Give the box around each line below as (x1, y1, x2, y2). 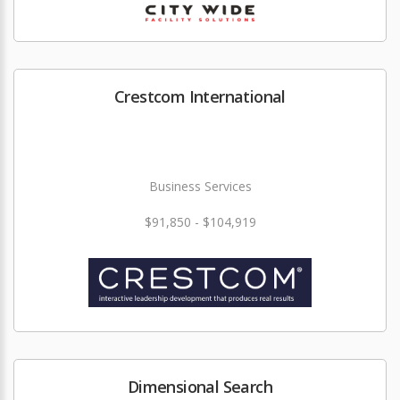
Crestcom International (114, 86, 286, 107)
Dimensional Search (127, 376, 273, 397)
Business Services (148, 178, 252, 195)
